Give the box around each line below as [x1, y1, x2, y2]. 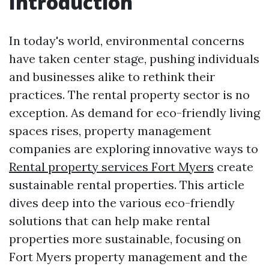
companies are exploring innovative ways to [9, 141, 258, 156]
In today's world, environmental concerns [9, 33, 244, 48]
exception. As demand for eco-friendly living [9, 105, 260, 120]
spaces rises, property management [9, 123, 211, 138]
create [214, 159, 253, 174]
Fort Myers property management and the [9, 249, 247, 264]
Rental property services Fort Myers [9, 159, 214, 174]
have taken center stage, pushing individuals [9, 51, 259, 66]
